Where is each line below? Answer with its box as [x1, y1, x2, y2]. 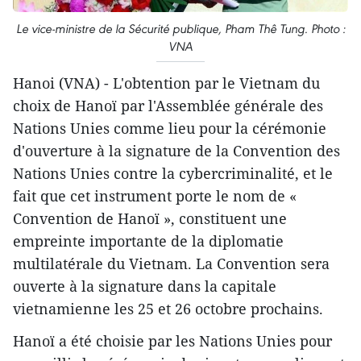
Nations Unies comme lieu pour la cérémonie [13, 118, 326, 138]
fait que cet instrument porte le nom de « [13, 185, 297, 205]
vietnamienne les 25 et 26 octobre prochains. [13, 298, 323, 318]
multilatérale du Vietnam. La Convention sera [13, 253, 330, 273]
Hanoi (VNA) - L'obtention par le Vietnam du [13, 73, 320, 93]
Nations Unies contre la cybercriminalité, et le [13, 163, 333, 183]
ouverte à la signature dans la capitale [13, 276, 276, 296]
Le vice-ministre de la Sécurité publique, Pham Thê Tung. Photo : [15, 20, 346, 36]
